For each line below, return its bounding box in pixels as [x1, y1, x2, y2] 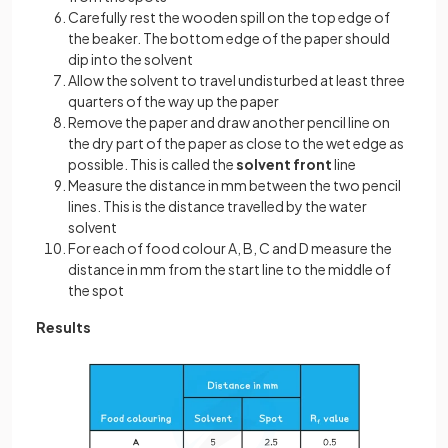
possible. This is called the [68, 154, 236, 173]
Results [36, 317, 91, 336]
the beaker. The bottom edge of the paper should [68, 28, 390, 47]
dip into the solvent [68, 49, 193, 68]
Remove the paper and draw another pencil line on [68, 112, 390, 131]
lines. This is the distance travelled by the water [68, 196, 367, 215]
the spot [68, 280, 124, 299]
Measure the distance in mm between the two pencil [68, 175, 401, 194]
